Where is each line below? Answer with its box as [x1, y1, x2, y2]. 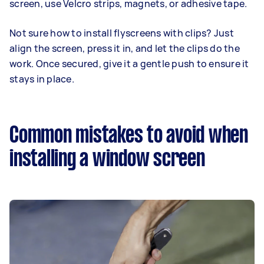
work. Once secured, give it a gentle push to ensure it [9, 57, 249, 70]
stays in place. [9, 72, 74, 85]
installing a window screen [9, 148, 205, 170]
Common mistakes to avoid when [9, 125, 248, 147]
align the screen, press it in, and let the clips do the [9, 41, 240, 55]
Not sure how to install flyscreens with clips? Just [9, 26, 234, 39]
